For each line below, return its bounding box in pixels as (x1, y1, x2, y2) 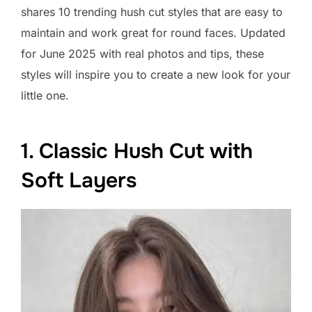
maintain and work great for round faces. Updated (21, 26, 286, 40)
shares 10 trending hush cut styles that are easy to (21, 5, 283, 19)
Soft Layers (21, 166, 136, 194)
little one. (21, 88, 69, 102)
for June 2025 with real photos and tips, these (21, 47, 264, 61)
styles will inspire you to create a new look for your (21, 68, 290, 81)
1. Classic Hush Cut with (21, 137, 253, 164)
